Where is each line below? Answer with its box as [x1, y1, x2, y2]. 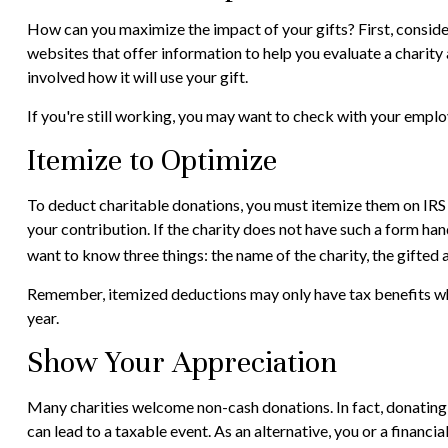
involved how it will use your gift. [26, 67, 248, 86]
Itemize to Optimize [26, 142, 277, 179]
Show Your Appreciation [26, 344, 337, 382]
